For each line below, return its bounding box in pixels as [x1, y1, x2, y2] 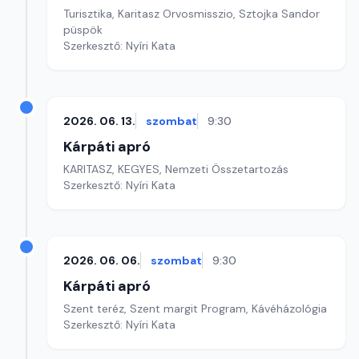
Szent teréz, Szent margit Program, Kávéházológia [63, 301, 327, 316]
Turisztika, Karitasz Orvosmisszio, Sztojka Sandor [63, 6, 320, 21]
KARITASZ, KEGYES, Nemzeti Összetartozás [63, 162, 288, 176]
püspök [63, 22, 103, 37]
